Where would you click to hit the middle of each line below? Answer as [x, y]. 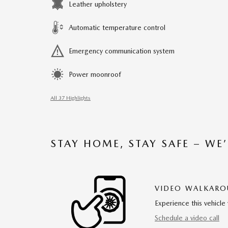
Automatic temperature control [117, 27]
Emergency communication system [122, 51]
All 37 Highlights [70, 98]
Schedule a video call [187, 218]
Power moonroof [95, 74]
